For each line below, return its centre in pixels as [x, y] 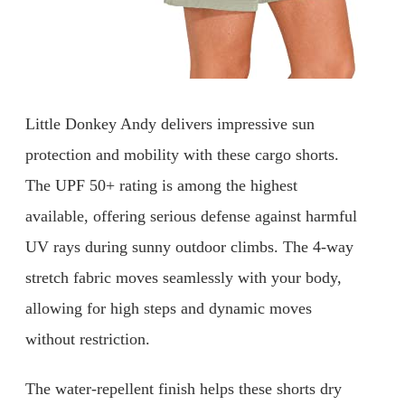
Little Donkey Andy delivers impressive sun [170, 123]
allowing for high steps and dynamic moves [169, 308]
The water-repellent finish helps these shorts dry [184, 389]
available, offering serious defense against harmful [191, 216]
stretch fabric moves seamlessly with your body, [184, 277]
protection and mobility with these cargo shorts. [182, 154]
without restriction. [88, 339]
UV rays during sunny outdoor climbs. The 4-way [189, 246]
